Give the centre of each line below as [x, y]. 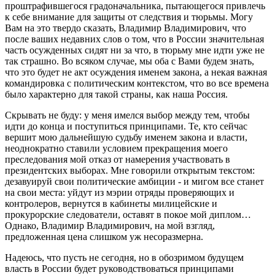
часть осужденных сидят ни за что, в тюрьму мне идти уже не [135, 50]
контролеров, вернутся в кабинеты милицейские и [111, 203]
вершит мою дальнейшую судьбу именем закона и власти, [126, 137]
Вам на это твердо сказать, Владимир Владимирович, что [126, 28]
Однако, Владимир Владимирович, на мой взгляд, [110, 226]
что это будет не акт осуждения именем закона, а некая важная [136, 72]
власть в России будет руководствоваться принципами [119, 269]
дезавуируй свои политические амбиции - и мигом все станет [134, 181]
